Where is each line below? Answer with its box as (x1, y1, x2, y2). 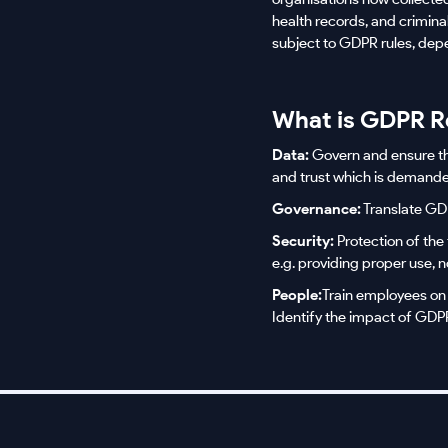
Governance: (272, 200, 361, 218)
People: (272, 286, 322, 304)
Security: (272, 232, 334, 250)
